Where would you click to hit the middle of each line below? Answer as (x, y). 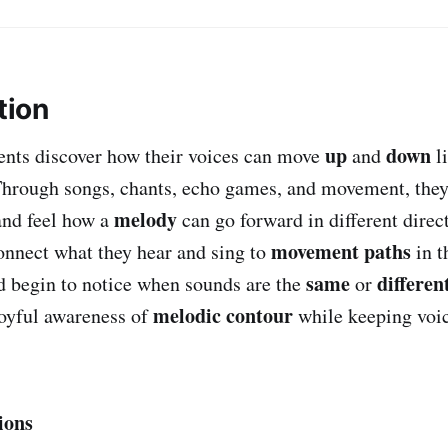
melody (145, 219)
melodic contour (223, 315)
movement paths (341, 251)
